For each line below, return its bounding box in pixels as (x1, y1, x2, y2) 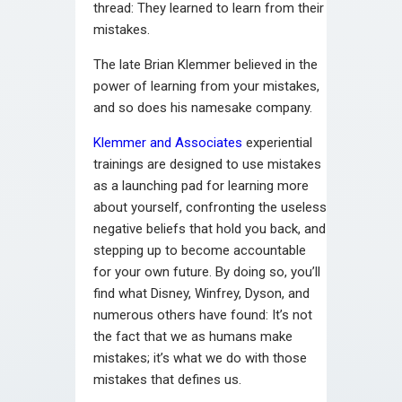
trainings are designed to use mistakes (93, 155, 321, 172)
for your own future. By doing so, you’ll (93, 263, 320, 280)
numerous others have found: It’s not (93, 306, 312, 323)
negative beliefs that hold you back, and (93, 220, 326, 237)
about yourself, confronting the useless (93, 198, 327, 215)
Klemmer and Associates (93, 134, 242, 151)
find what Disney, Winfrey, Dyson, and (93, 284, 310, 301)
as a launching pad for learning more (93, 177, 309, 194)
